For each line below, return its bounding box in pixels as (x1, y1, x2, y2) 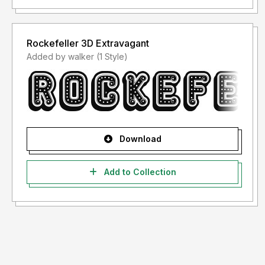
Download (117, 134, 161, 144)
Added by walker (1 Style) (96, 51, 128, 62)
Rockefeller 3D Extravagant (27, 37, 149, 50)
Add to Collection (101, 167, 176, 177)
